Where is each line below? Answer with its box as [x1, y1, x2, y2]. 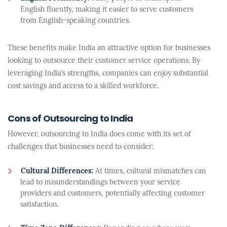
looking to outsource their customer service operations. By [8, 57, 200, 65]
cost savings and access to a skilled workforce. [8, 83, 159, 90]
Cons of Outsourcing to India [8, 115, 133, 124]
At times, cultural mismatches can [93, 168, 206, 175]
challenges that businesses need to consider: [8, 143, 154, 151]
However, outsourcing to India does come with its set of [8, 131, 191, 138]
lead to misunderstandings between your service [20, 179, 180, 186]
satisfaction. [20, 201, 59, 209]
